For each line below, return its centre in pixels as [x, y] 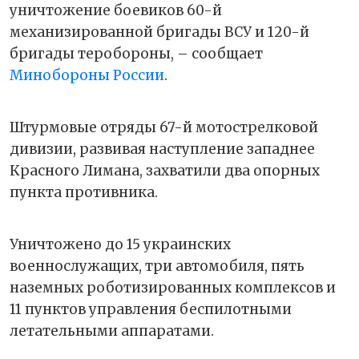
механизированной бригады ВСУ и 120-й [159, 32]
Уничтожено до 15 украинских [120, 244]
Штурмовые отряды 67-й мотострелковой [164, 127]
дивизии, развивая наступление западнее [162, 149]
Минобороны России [87, 75]
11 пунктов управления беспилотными [151, 309]
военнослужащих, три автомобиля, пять [157, 266]
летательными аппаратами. [112, 331]
